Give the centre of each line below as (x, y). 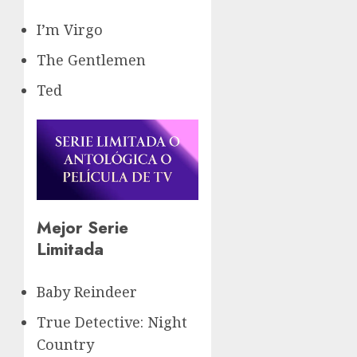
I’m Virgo (70, 29)
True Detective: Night (112, 322)
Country (65, 345)
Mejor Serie (82, 228)
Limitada (70, 249)
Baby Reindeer (87, 292)
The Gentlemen (91, 59)
